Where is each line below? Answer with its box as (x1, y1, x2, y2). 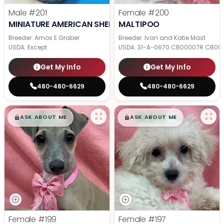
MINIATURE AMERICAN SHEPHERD (8, 18, 134, 30)
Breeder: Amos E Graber (8, 33, 79, 42)
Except (27, 43, 47, 52)
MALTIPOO (118, 18, 160, 30)
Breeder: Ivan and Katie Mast (118, 33, 205, 42)
